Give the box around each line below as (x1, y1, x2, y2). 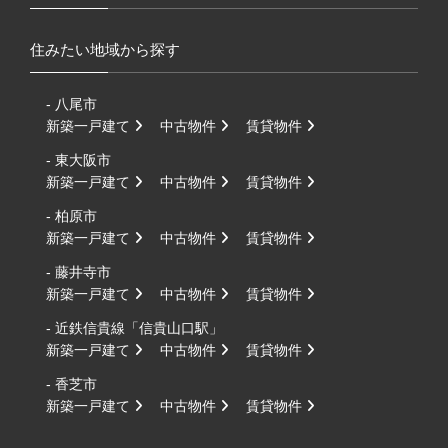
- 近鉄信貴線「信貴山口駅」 (46, 319, 223, 336)
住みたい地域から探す (30, 41, 180, 59)
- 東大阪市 (46, 151, 111, 168)
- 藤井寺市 (46, 263, 111, 280)
